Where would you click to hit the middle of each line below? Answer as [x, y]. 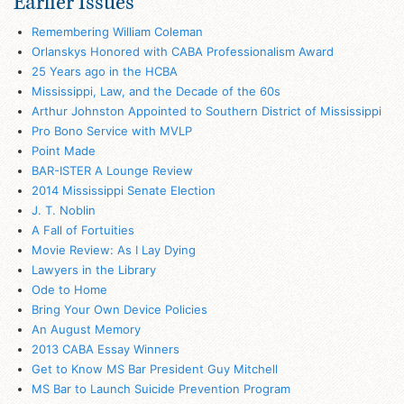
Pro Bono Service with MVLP [111, 130]
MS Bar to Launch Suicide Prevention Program [161, 388]
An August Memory [86, 329]
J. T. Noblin [63, 210]
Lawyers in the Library [93, 269]
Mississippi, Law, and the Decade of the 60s [156, 91]
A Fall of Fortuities [83, 230]
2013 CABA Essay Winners [105, 349]
